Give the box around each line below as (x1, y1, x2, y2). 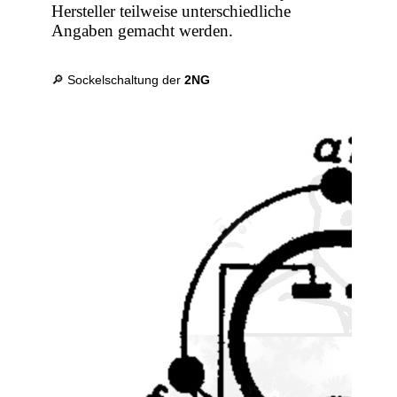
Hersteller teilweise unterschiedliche (51, 2, 292, 21)
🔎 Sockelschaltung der (51, 73, 185, 88)
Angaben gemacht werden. (51, 21, 234, 41)
